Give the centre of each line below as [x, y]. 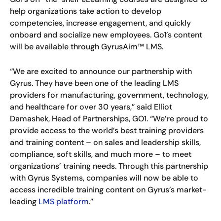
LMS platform [64, 202]
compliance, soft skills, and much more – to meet [101, 154]
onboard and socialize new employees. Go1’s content [106, 35]
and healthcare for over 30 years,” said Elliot [91, 107]
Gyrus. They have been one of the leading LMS [94, 83]
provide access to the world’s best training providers [107, 131]
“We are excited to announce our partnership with [101, 72]
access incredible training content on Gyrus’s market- [108, 190]
